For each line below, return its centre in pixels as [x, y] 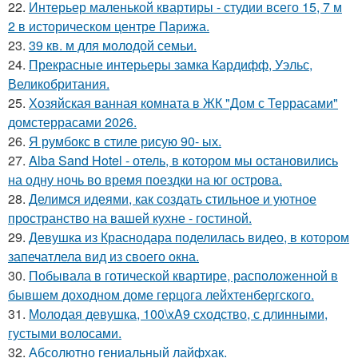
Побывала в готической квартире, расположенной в [183, 275]
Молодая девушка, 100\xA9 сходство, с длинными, [178, 313]
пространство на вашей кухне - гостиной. [130, 217]
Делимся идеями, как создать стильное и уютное [173, 198]
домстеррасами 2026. [72, 121]
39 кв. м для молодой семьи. [113, 45]
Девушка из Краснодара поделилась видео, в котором [189, 237]
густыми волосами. [65, 332]
